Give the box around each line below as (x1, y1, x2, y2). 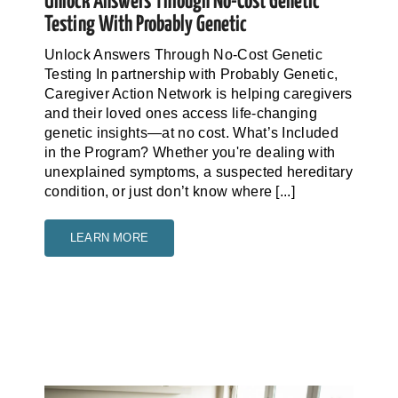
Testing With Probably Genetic (44, 14, 247, 36)
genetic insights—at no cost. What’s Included (44, 125, 339, 141)
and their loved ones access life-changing (44, 106, 318, 122)
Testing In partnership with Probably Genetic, (44, 67, 338, 83)
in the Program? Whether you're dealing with (44, 145, 336, 161)
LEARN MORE (69, 231, 148, 245)
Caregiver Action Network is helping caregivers (44, 86, 353, 102)
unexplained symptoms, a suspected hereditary (44, 164, 354, 180)
